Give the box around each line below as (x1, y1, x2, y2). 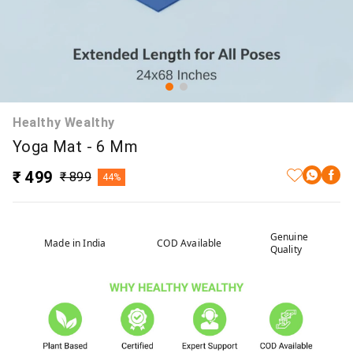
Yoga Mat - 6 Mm (13, 137, 138, 156)
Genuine (269, 230, 308, 243)
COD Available (157, 236, 222, 250)
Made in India (44, 236, 106, 250)
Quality (269, 243, 302, 256)
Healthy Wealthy (13, 115, 115, 130)
